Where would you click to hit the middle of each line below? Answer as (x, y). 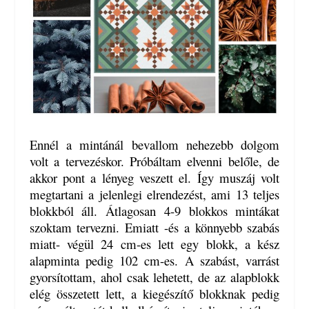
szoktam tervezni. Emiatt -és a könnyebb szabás (154, 228)
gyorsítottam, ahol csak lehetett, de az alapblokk (154, 277)
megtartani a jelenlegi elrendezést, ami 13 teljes (154, 195)
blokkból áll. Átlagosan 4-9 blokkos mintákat (154, 211)
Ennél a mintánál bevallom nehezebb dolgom (154, 145)
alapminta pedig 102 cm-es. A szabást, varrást (154, 261)
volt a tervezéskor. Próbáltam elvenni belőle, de (154, 161)
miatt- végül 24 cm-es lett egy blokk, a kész (154, 244)
